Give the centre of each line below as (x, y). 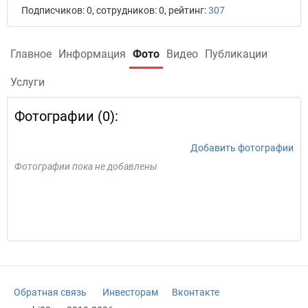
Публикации (236, 54)
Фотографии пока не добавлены (86, 166)
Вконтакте (196, 292)
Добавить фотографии (242, 148)
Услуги (27, 82)
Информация (92, 54)
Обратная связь (50, 292)
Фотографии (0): (66, 116)
